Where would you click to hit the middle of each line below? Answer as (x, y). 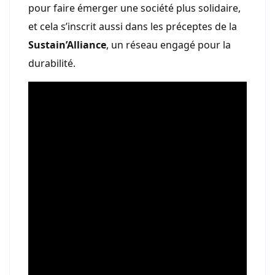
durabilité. (52, 64)
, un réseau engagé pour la (168, 45)
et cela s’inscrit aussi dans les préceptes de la (133, 27)
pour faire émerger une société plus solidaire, (134, 8)
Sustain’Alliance (67, 45)
